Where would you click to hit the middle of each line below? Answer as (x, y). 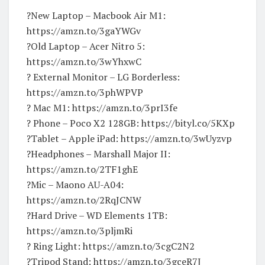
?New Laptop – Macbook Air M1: (96, 15)
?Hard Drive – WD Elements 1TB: (97, 215)
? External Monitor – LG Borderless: (103, 77)
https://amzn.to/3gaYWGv (84, 30)
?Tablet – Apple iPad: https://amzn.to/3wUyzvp (129, 138)
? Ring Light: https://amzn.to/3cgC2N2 (111, 246)
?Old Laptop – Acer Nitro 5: (86, 46)
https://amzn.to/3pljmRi (80, 230)
